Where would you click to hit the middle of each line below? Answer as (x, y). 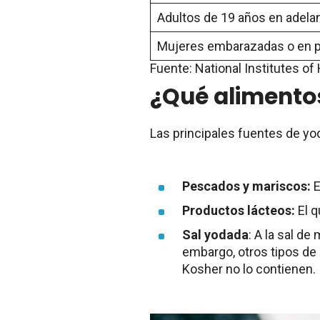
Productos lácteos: (239, 210)
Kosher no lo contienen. (249, 269)
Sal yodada (215, 234)
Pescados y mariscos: (246, 186)
